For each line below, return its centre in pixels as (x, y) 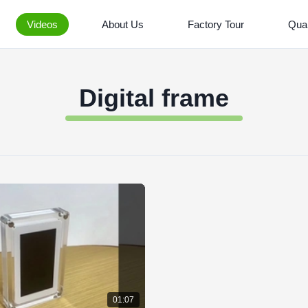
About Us (123, 24)
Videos (42, 24)
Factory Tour (216, 24)
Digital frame (154, 98)
